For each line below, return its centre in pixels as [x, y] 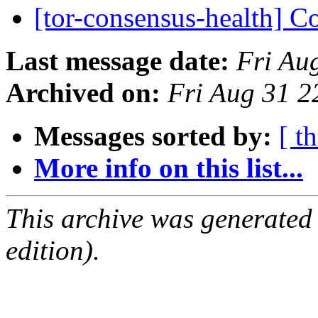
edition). [53, 251]
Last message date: [117, 61]
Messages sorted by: [153, 136]
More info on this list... [169, 168]
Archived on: [83, 93]
